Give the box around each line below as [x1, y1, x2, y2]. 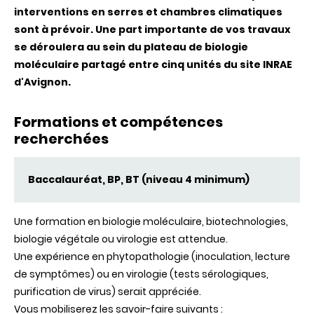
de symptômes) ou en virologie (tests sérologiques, [14, 267, 268, 282]
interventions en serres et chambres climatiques [14, 5, 282, 20]
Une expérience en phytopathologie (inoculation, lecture [14, 250, 290, 264]
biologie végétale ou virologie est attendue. [14, 232, 228, 247]
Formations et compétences [14, 112, 223, 132]
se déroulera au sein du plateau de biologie [14, 40, 248, 55]
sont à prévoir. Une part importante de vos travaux [14, 22, 290, 37]
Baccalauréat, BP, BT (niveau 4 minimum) [28, 172, 250, 187]
